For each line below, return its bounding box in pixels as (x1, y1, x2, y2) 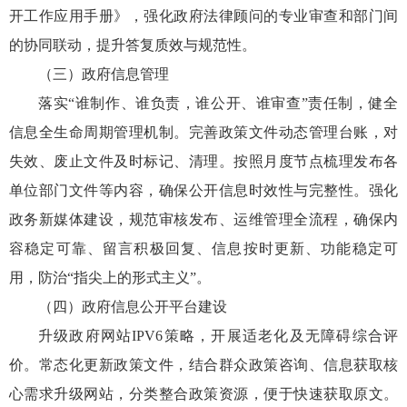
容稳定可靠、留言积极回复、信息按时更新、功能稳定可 (9, 240, 398, 256)
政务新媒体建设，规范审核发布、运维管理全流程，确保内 (9, 211, 398, 227)
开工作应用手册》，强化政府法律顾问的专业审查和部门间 (9, 7, 398, 24)
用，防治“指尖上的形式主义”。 (9, 269, 211, 285)
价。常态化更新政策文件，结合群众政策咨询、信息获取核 (9, 356, 398, 372)
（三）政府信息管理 (38, 65, 169, 82)
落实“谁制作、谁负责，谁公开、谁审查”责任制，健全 (38, 94, 398, 111)
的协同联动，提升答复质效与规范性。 (9, 36, 256, 53)
